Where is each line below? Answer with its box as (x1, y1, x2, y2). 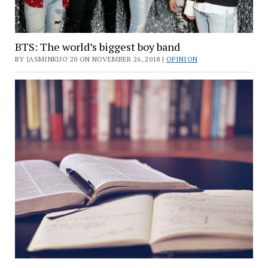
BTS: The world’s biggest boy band (14, 39, 180, 54)
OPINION (166, 54, 198, 64)
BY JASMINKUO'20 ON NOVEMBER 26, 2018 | (14, 54, 166, 64)
